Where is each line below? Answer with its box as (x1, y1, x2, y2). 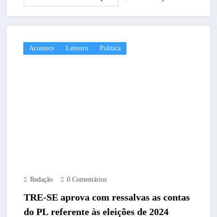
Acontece (29, 44, 54, 52)
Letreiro (65, 44, 88, 52)
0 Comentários (66, 175, 107, 183)
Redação (30, 175, 53, 183)
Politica (99, 44, 121, 52)
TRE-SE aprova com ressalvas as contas (23, 191, 190, 202)
